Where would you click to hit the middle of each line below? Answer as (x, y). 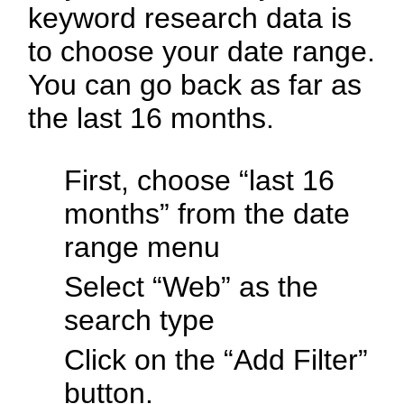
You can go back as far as (195, 85)
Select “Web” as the (192, 287)
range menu (142, 248)
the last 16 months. (151, 119)
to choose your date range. (202, 52)
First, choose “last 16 (200, 181)
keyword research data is (190, 18)
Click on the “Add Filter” (216, 360)
